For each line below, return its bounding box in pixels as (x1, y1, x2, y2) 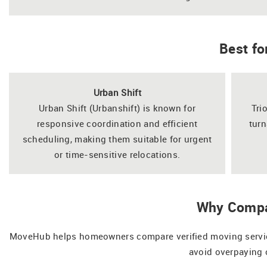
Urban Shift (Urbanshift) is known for (39, 101, 196, 114)
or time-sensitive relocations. (54, 148, 181, 160)
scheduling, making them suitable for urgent (22, 132, 212, 145)
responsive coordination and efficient (37, 117, 198, 129)
